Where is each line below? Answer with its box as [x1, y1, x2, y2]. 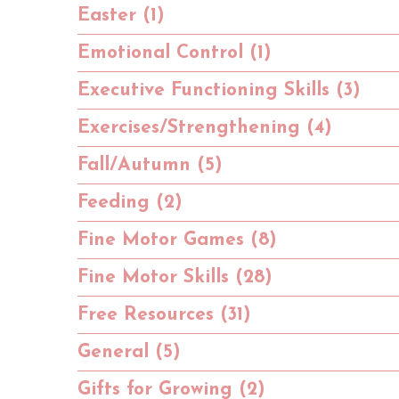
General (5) [77, 342, 181, 362]
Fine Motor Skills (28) [77, 267, 273, 287]
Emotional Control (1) [77, 43, 272, 62]
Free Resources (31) [77, 305, 251, 324]
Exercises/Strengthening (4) [77, 118, 332, 137]
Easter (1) [77, 5, 165, 25]
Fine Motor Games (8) [77, 230, 277, 249]
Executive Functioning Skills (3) [77, 80, 361, 100]
